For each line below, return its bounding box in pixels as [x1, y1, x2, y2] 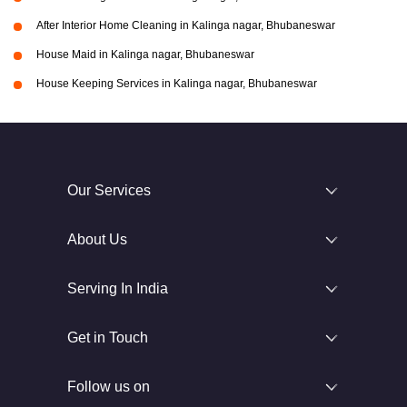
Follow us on [67, 379, 150, 395]
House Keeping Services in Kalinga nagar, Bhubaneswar [36, 77, 317, 91]
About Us [67, 232, 127, 248]
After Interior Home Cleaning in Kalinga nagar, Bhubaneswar [36, 19, 335, 33]
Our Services [67, 183, 151, 199]
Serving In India [67, 281, 168, 297]
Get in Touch [67, 330, 148, 346]
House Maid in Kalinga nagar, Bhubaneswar [36, 48, 254, 62]
